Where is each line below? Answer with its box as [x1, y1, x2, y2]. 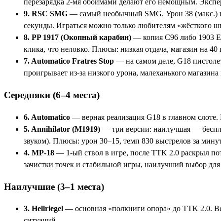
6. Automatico [24, 112, 70, 121]
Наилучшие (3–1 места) [4, 181, 104, 192]
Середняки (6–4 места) [4, 90, 100, 101]
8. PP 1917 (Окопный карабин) [24, 33, 131, 42]
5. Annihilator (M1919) [24, 124, 100, 133]
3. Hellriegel [24, 204, 63, 213]
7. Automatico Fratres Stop [24, 57, 114, 66]
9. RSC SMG [24, 9, 68, 18]
